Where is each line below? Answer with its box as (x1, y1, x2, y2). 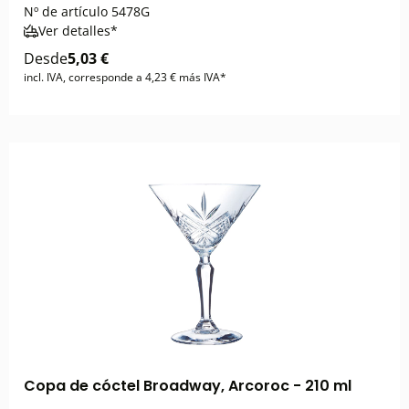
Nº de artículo (24, 3, 108, 20)
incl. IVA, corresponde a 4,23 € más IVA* (24, 69, 226, 85)
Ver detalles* (38, 22, 118, 39)
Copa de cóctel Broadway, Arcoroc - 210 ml (24, 375, 351, 396)
